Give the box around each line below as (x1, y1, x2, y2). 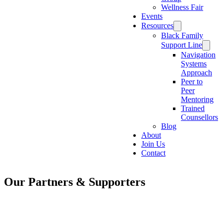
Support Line (161, 41, 202, 49)
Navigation (181, 51, 216, 59)
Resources (141, 21, 173, 30)
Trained (181, 104, 205, 112)
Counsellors (181, 113, 218, 121)
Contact (141, 149, 166, 157)
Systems (181, 59, 207, 68)
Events (141, 12, 163, 20)
